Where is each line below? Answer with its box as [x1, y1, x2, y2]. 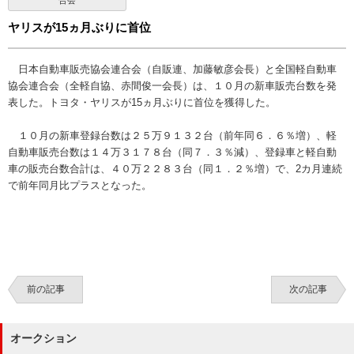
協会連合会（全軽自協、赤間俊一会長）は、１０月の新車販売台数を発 [8, 80, 337, 92]
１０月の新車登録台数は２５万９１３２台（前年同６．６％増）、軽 [8, 130, 337, 141]
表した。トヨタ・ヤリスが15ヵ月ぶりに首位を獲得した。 [8, 96, 276, 108]
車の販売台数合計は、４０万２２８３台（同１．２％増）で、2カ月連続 [8, 163, 342, 175]
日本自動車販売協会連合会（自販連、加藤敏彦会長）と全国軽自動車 [8, 63, 337, 75]
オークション [10, 332, 77, 345]
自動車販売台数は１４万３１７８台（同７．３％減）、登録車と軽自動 [8, 146, 337, 158]
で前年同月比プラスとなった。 [8, 179, 152, 191]
